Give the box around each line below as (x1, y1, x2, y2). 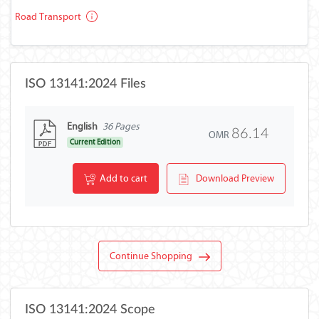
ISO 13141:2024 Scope (25, 303, 155, 316)
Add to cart (95, 172, 147, 184)
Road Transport (15, 11, 83, 23)
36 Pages (103, 120, 140, 132)
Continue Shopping (109, 250, 199, 262)
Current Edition (70, 137, 121, 147)
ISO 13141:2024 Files (25, 78, 146, 90)
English (67, 120, 98, 132)
